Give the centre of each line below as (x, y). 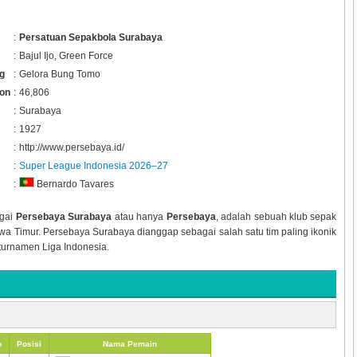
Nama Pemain (129, 344)
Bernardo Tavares (74, 184)
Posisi (29, 344)
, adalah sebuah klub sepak (276, 216)
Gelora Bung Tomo (59, 74)
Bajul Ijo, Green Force (66, 55)
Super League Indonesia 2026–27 (93, 165)
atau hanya (139, 216)
